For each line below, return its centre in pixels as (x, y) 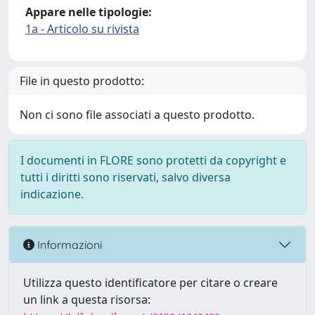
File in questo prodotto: (82, 81)
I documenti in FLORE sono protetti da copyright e (153, 160)
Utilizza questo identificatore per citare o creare (150, 283)
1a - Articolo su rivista (82, 29)
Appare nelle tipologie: (89, 12)
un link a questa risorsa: (87, 300)
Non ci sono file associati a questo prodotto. (137, 115)
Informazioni (68, 244)
